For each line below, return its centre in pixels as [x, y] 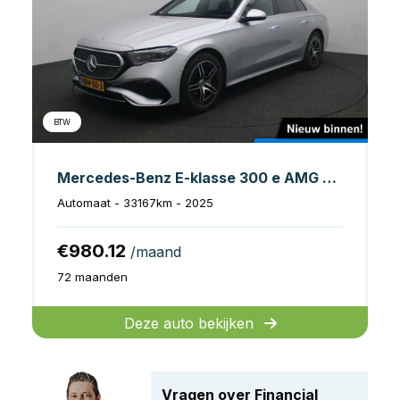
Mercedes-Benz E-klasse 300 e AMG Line [329, 177]
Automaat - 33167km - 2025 [135, 202]
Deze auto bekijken [188, 323]
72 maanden [92, 276]
